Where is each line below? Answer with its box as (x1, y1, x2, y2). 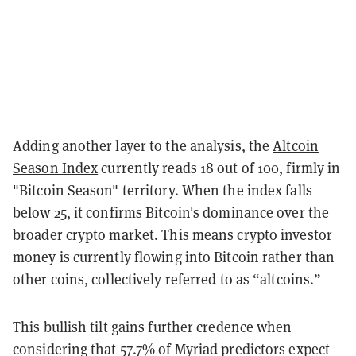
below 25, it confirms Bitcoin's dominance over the (13, 203, 330, 222)
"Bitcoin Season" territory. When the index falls (13, 180, 312, 199)
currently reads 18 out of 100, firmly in (98, 158, 341, 177)
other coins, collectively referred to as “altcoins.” (13, 269, 322, 288)
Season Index (13, 158, 99, 177)
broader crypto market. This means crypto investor (13, 225, 332, 244)
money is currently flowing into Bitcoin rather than (13, 247, 335, 266)
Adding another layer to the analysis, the (13, 136, 273, 155)
